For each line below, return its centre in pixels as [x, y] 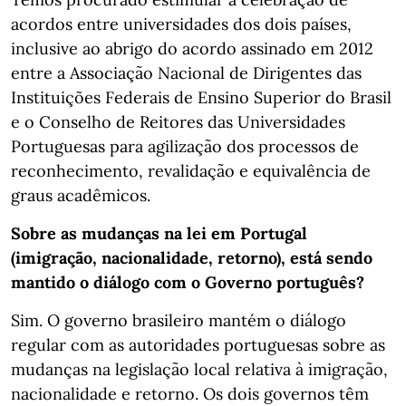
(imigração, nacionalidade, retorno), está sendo [192, 258]
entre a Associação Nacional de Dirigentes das [186, 73]
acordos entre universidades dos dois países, [181, 24]
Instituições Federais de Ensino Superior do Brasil [201, 97]
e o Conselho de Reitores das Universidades [178, 122]
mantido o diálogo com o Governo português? [188, 282]
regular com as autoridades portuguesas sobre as [198, 345]
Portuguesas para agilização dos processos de [185, 146]
